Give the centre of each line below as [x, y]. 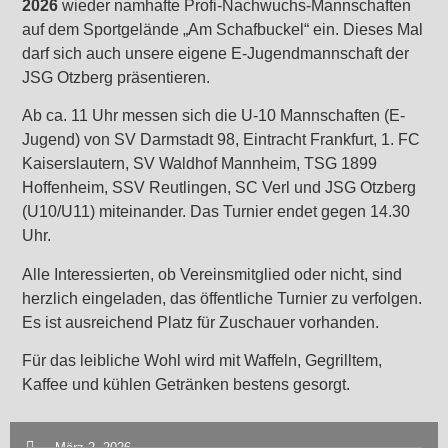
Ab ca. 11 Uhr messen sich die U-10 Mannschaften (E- [214, 116]
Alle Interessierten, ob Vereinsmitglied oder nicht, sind [212, 274]
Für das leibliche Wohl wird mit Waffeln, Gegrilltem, [202, 361]
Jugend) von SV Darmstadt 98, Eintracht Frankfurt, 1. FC [221, 140]
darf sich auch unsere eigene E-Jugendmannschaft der [216, 53]
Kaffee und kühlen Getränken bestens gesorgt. [186, 385]
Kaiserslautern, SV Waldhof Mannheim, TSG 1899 [200, 164]
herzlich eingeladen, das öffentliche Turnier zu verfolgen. [222, 298]
